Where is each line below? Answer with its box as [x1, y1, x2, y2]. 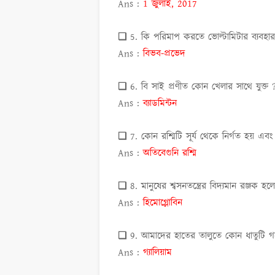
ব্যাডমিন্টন [143, 96, 177, 111]
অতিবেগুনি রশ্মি [143, 146, 200, 161]
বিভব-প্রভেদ [143, 47, 185, 61]
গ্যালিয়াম [143, 246, 172, 260]
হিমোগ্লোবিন [143, 196, 182, 211]
